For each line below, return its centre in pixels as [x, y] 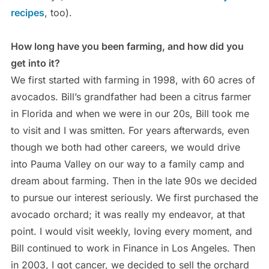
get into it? [35, 63]
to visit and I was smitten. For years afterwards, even [130, 130]
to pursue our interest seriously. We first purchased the [134, 197]
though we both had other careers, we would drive [125, 147]
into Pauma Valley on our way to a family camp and [127, 164]
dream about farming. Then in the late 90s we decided [134, 180]
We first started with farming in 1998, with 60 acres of [133, 80]
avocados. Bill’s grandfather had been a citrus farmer [131, 96]
